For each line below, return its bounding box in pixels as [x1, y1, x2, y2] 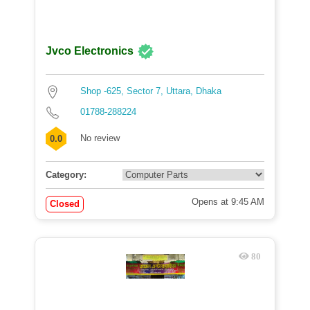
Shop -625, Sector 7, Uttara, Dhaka [80, 86, 221, 96]
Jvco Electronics [46, 45, 134, 57]
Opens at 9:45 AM [192, 197, 264, 207]
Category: [46, 170, 86, 180]
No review [80, 133, 120, 143]
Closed [50, 199, 80, 209]
